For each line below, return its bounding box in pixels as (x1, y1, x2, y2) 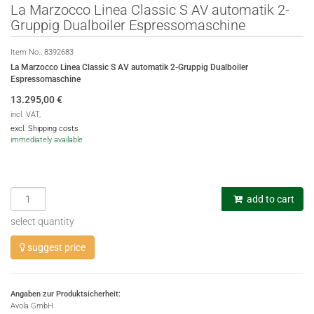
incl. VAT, (11, 110, 41, 119)
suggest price (25, 242, 86, 253)
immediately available (11, 135, 83, 144)
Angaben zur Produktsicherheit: (11, 289, 121, 299)
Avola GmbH (11, 301, 53, 310)
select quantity (11, 216, 74, 227)
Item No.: (11, 48, 44, 57)
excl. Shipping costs (11, 124, 78, 133)
